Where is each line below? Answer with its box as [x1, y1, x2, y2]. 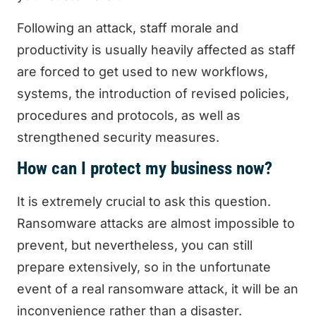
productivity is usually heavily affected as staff [17, 42, 296, 57]
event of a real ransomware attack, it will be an [17, 281, 298, 297]
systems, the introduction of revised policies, [17, 85, 289, 101]
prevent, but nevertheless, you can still [17, 238, 253, 253]
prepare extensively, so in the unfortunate [17, 260, 271, 275]
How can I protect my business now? [17, 158, 272, 179]
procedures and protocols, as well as [17, 107, 241, 123]
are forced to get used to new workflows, [17, 63, 268, 79]
